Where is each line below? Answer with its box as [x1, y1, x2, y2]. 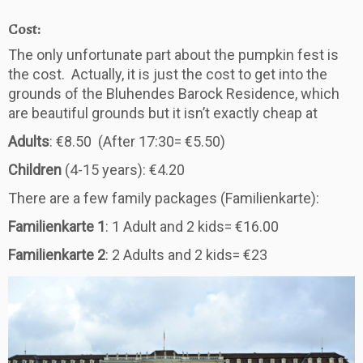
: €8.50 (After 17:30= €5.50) [49, 132, 225, 150]
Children [8, 160, 62, 178]
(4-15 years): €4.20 [62, 160, 185, 178]
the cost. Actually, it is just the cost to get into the [8, 65, 327, 83]
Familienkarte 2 [8, 246, 105, 263]
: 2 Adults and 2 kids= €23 [105, 246, 267, 263]
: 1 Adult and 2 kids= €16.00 [105, 217, 279, 235]
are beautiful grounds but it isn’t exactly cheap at [8, 104, 318, 122]
